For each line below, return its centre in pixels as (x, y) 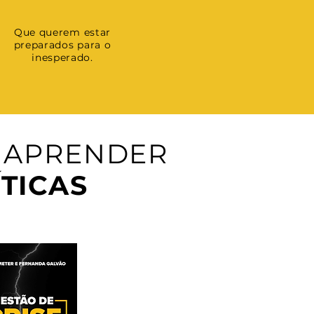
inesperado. (62, 57)
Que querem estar (62, 32)
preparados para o (62, 45)
